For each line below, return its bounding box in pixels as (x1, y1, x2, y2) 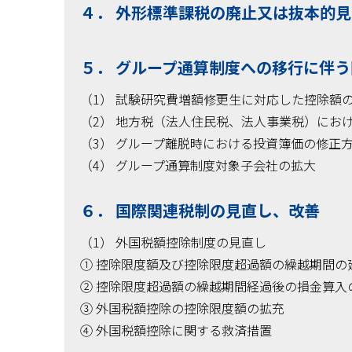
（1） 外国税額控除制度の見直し (80, 232, 266, 251)
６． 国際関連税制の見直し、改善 (80, 198, 320, 222)
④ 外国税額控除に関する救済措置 (80, 320, 272, 339)
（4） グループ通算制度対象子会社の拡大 (80, 155, 316, 174)
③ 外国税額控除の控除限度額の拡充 (80, 298, 284, 317)
